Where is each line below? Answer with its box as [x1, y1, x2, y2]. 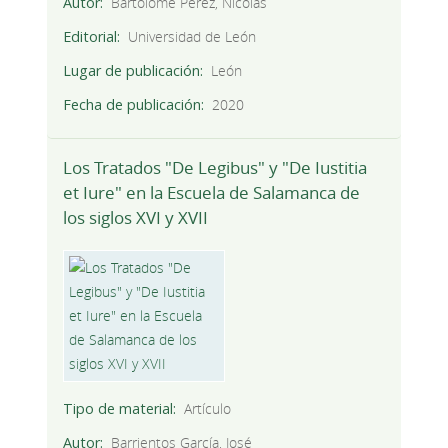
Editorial [62, 27, 117, 47]
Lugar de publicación [62, 61, 200, 81]
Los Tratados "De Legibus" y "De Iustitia [62, 155, 367, 179]
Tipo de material [62, 398, 173, 418]
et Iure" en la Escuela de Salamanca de [62, 180, 360, 204]
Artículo [184, 398, 232, 418]
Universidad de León [128, 27, 257, 47]
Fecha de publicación [62, 95, 201, 115]
